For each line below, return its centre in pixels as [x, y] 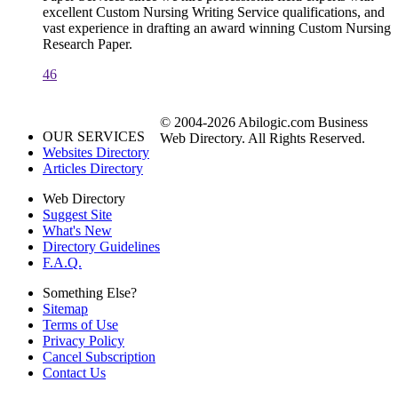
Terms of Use [80, 325]
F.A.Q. [62, 263]
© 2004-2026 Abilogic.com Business [264, 123]
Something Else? [90, 293]
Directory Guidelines [101, 247]
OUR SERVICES [94, 137]
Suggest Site [77, 215]
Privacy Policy [84, 341]
